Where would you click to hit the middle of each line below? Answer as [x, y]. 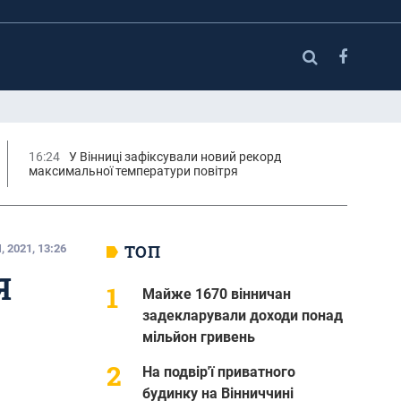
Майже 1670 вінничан [216, 294]
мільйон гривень [198, 337]
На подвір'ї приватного [218, 371]
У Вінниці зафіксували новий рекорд [175, 156]
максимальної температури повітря [133, 171]
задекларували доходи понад [242, 315]
